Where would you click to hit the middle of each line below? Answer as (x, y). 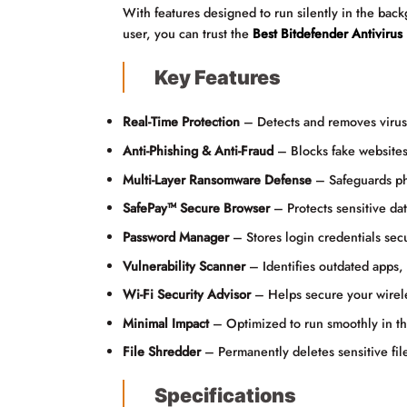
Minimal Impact (166, 323)
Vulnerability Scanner (184, 266)
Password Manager (176, 237)
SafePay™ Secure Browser (197, 208)
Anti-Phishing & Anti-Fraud (199, 151)
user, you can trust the (186, 34)
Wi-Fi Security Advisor (187, 295)
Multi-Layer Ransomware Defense (218, 179)
